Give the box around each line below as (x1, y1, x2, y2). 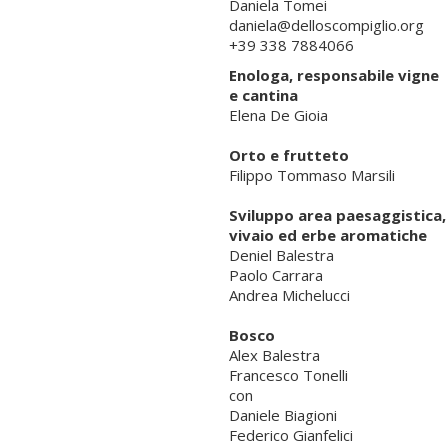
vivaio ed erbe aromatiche (228, 224, 427, 245)
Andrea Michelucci (228, 284, 350, 305)
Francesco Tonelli (228, 364, 348, 385)
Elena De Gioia (228, 104, 328, 125)
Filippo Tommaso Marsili (228, 164, 395, 185)
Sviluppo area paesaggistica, (228, 204, 446, 225)
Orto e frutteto (228, 144, 349, 165)
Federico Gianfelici (228, 424, 353, 445)
